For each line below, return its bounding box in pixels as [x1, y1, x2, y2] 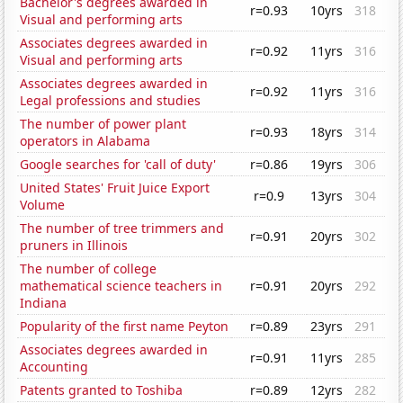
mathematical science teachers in [20, 277, 223, 295]
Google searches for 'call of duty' [20, 156, 217, 174]
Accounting [20, 358, 89, 376]
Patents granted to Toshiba [20, 381, 184, 399]
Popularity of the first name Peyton [20, 318, 229, 336]
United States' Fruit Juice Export [20, 179, 210, 197]
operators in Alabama [20, 132, 151, 150]
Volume [20, 196, 66, 214]
